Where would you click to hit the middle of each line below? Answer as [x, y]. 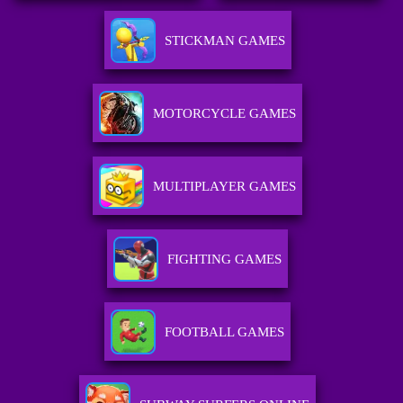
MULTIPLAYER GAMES [225, 187]
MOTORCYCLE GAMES [225, 114]
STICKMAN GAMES [224, 41]
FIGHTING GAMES [225, 260]
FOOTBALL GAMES [225, 332]
